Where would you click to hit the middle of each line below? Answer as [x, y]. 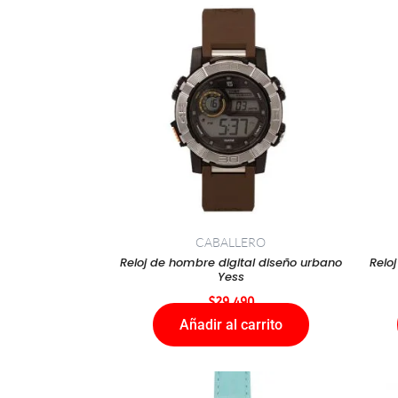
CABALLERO [231, 242]
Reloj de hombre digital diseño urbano [231, 262]
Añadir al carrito [231, 325]
